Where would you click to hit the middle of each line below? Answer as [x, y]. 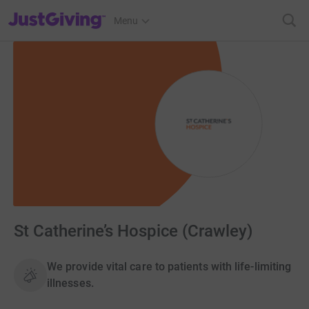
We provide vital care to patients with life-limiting [169, 267]
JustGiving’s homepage [58, 12]
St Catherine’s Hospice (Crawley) [133, 231]
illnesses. [70, 283]
